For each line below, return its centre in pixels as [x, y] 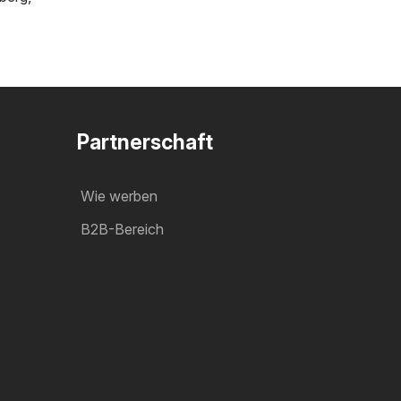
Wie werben [119, 196]
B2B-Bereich [122, 229]
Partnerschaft [145, 142]
